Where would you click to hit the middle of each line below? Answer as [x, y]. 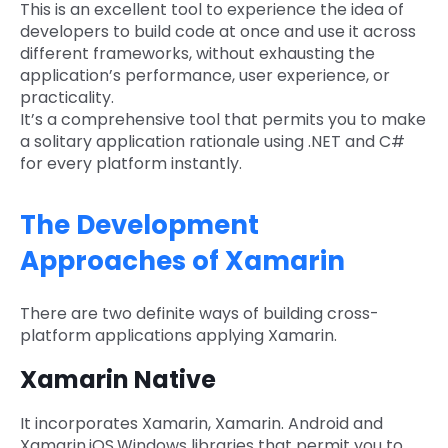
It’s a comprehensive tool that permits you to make [223, 119]
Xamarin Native [118, 379]
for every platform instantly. [131, 163]
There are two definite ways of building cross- [199, 313]
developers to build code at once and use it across [218, 31]
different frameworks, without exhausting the [197, 53]
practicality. [67, 97]
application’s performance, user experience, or [205, 75]
